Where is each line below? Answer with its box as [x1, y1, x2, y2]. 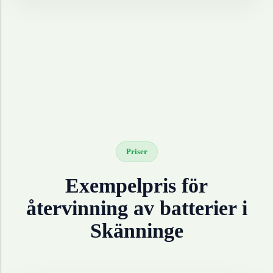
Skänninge [90, 219, 183, 243]
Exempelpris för [65, 174, 208, 197]
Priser [126, 147, 147, 157]
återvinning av [26, 197, 160, 220]
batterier [159, 197, 236, 220]
